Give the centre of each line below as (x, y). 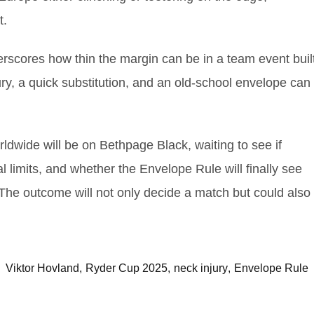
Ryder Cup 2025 (127, 268)
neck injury (201, 268)
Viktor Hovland (42, 268)
